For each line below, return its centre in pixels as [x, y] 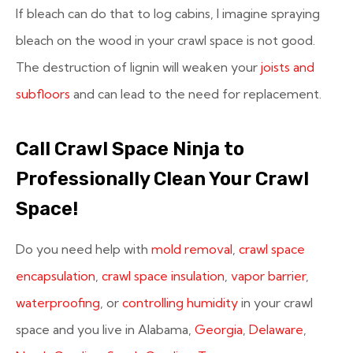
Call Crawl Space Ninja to [130, 149]
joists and [288, 67]
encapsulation [56, 276]
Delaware [276, 329]
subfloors [43, 94]
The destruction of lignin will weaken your [138, 67]
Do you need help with [84, 249]
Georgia [219, 329]
